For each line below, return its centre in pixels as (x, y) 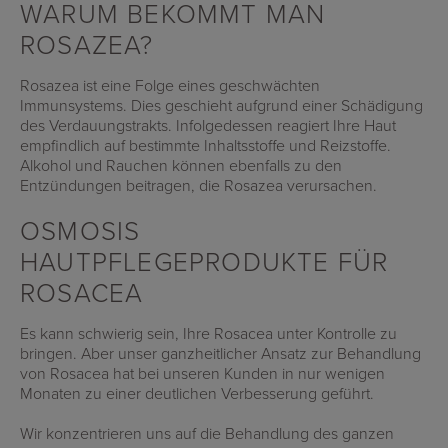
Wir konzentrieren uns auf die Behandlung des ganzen (207, 433)
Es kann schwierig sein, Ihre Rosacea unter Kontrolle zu (208, 333)
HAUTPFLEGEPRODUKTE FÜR (204, 261)
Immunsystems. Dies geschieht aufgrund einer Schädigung (221, 105)
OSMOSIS (80, 230)
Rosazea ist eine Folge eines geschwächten (170, 85)
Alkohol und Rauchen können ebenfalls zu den (181, 165)
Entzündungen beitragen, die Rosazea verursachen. (198, 185)
